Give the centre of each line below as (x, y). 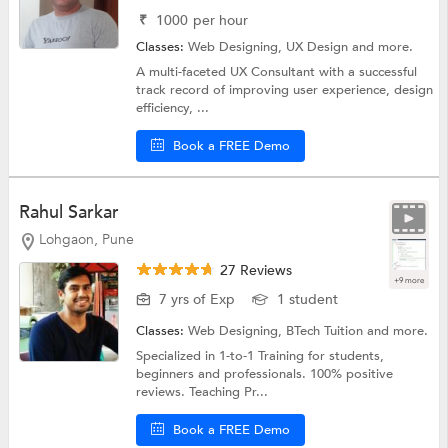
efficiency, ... (173, 108)
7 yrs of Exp (197, 299)
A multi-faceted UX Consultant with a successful (277, 72)
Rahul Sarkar (68, 212)
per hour (221, 21)
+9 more (409, 280)
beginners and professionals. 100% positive (265, 373)
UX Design (319, 47)
